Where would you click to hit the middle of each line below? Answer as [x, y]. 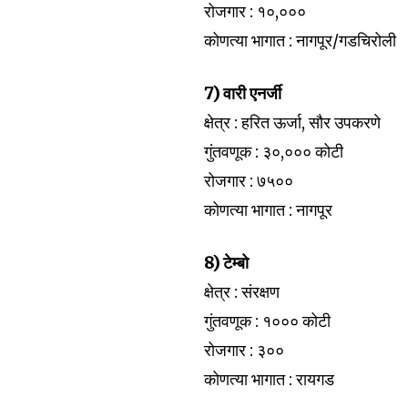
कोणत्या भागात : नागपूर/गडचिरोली [301, 41]
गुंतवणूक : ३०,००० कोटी [274, 152]
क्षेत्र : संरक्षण [242, 292]
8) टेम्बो [227, 263]
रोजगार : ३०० [245, 350]
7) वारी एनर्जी [243, 93]
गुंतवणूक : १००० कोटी [268, 321]
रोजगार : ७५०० [249, 181]
